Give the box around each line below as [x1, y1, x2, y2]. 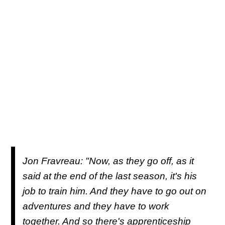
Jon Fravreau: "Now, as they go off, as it [23, 155, 194, 166]
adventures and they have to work [23, 200, 169, 211]
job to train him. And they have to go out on [23, 185, 206, 196]
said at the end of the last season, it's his [23, 170, 197, 181]
